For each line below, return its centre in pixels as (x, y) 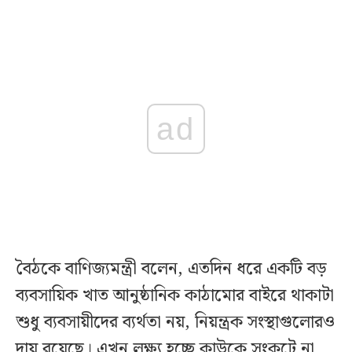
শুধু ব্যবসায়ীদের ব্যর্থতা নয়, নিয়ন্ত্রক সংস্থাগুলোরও (175, 323)
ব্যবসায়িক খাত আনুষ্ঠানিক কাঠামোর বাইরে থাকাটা (175, 296)
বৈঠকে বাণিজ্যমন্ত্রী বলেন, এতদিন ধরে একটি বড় (171, 269)
